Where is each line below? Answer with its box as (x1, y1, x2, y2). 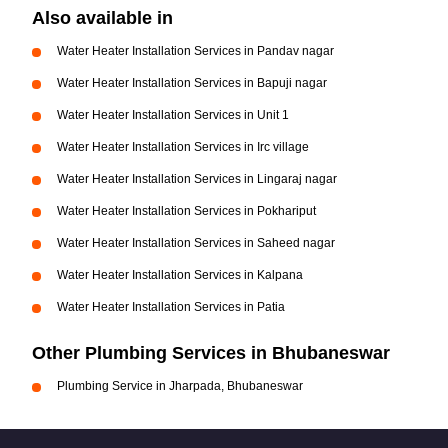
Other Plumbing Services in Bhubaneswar (32, 343, 390, 363)
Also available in (32, 8, 173, 28)
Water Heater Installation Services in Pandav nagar (57, 44, 334, 58)
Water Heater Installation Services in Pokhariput (57, 204, 316, 218)
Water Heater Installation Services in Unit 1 (57, 108, 289, 122)
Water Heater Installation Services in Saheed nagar (57, 236, 335, 250)
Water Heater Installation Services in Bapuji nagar (57, 76, 327, 90)
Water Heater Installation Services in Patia (57, 300, 285, 314)
